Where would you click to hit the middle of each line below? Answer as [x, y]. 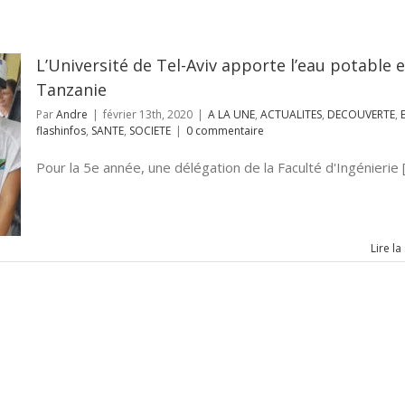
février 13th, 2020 [148, 114]
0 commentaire [225, 131]
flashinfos [61, 131]
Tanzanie [71, 89]
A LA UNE [231, 114]
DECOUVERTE [361, 114]
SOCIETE [150, 131]
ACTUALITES [291, 114]
